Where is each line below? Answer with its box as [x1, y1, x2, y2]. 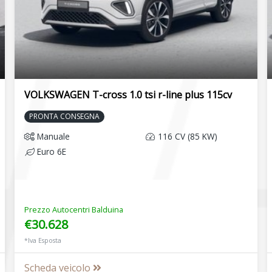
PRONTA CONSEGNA [29, 111, 100, 122]
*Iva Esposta [24, 236, 61, 245]
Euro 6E [34, 146, 66, 158]
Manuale [34, 131, 70, 143]
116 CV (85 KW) [155, 131, 217, 143]
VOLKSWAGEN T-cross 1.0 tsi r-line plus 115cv [24, 88, 232, 102]
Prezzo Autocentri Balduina [24, 204, 123, 216]
